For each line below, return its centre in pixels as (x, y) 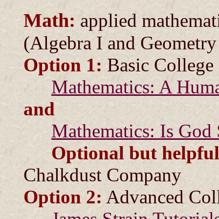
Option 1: (63, 65)
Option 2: (63, 197)
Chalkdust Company (102, 175)
